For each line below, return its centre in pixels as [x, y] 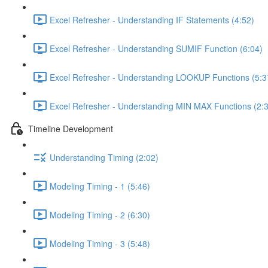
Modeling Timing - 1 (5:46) [100, 186]
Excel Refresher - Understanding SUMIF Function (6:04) [156, 48]
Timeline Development [71, 128]
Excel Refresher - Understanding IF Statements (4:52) [152, 19]
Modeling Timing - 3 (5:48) [100, 243]
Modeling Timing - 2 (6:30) [100, 214]
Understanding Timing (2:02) [104, 157]
